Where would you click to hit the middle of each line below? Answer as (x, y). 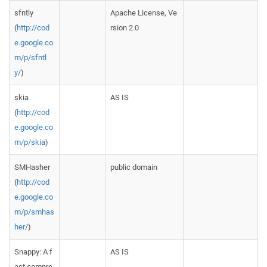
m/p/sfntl (30, 58)
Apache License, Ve (144, 13)
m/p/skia (30, 142)
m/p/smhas (34, 212)
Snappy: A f (33, 252)
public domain (134, 167)
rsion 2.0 (125, 28)
